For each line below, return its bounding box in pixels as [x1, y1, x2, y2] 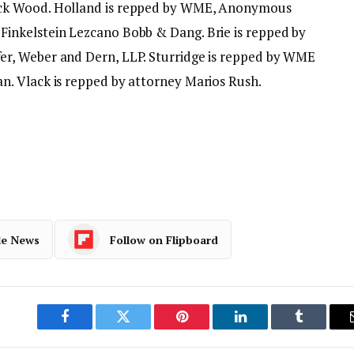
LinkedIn [239, 321, 292, 336]
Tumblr [297, 321, 340, 336]
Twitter [122, 321, 164, 336]
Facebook [63, 321, 119, 336]
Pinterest [180, 321, 231, 336]
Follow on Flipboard [110, 232, 218, 247]
